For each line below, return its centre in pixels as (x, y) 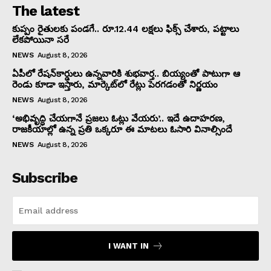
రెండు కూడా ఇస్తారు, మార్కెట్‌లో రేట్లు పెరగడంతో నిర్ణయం (115, 85)
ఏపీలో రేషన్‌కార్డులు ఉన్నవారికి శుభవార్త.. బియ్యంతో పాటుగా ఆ (126, 74)
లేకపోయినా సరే (41, 40)
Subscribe (45, 178)
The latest (46, 11)
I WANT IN (128, 246)
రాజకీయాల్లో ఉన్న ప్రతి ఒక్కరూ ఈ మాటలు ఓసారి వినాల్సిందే (122, 130)
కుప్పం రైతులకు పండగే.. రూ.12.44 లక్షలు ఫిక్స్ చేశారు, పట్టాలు (126, 29)
